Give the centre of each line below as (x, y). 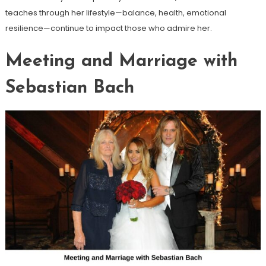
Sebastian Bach (69, 88)
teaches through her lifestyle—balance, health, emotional (115, 12)
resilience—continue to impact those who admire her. (108, 28)
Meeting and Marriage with (121, 61)
